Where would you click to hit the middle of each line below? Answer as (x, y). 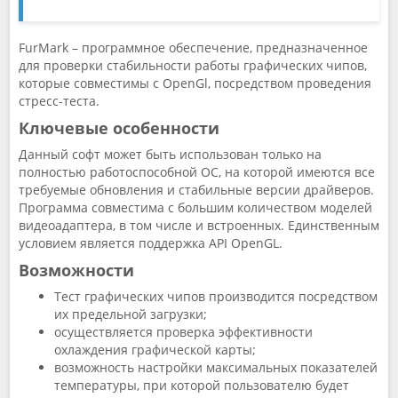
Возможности (79, 270)
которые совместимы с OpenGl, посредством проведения (195, 83)
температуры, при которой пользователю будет (202, 385)
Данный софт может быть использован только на (170, 154)
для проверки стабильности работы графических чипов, (193, 65)
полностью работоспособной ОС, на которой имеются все (197, 172)
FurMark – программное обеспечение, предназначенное (193, 48)
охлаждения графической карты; (157, 350)
